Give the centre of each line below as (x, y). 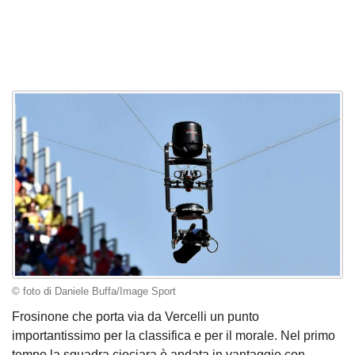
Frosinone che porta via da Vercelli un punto (136, 316)
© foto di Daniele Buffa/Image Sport (94, 292)
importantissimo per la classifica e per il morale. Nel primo (174, 335)
